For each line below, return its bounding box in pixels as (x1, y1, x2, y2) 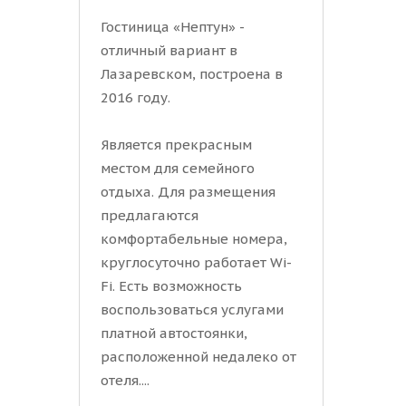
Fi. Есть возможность (101, 277, 242, 295)
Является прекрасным (101, 136, 252, 154)
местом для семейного (101, 159, 255, 178)
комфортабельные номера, (101, 230, 287, 248)
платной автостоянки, (101, 324, 247, 343)
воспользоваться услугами (101, 301, 284, 319)
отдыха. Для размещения (101, 183, 275, 201)
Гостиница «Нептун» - (101, 18, 244, 36)
